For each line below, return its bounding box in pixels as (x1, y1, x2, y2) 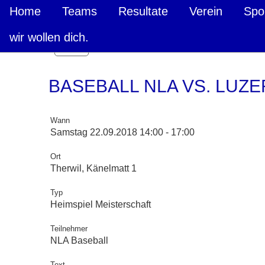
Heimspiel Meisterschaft (50, 199, 151, 209)
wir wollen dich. (9, 31, 89, 44)
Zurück (59, 43, 85, 53)
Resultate (118, 5, 168, 18)
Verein (189, 5, 222, 18)
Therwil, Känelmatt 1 (50, 163, 137, 173)
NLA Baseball (50, 235, 108, 245)
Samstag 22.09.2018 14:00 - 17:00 (50, 127, 195, 137)
